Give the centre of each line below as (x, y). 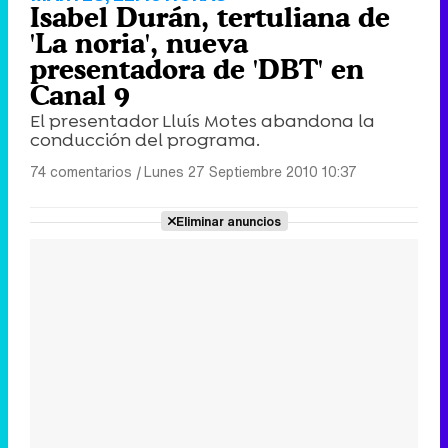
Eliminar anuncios (228, 220)
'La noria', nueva (139, 42)
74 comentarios (81, 171)
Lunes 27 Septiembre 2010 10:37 (250, 171)
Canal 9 (80, 94)
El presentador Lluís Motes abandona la (202, 120)
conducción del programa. (145, 139)
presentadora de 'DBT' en (197, 68)
